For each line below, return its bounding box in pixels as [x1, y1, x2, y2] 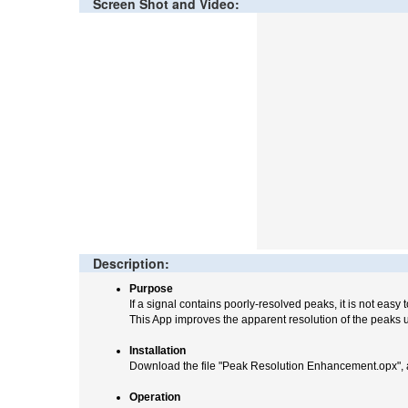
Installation [129, 344, 186, 358]
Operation [129, 391, 180, 404]
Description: [93, 254, 169, 273]
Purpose [129, 282, 173, 296]
